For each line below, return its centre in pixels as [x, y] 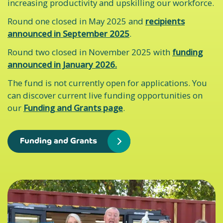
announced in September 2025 [68, 34]
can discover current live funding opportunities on [105, 95]
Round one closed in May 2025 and [76, 21]
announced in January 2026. [62, 64]
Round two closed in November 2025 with [90, 52]
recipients [165, 21]
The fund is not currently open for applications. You [107, 83]
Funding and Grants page [73, 108]
